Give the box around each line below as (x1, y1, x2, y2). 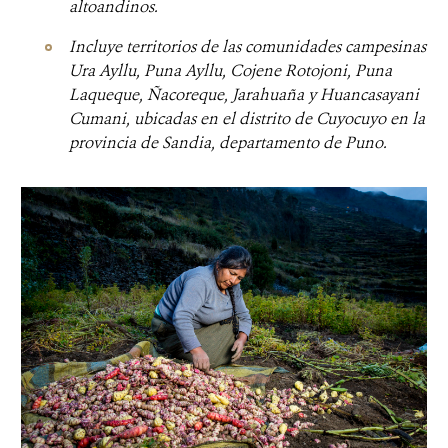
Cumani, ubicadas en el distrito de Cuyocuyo (69, 108, 390, 129)
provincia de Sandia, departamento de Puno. (69, 132, 387, 153)
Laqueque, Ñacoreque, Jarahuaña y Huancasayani (69, 84, 419, 105)
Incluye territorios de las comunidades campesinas (69, 36, 426, 57)
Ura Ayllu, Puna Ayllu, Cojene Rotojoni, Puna (69, 60, 392, 81)
